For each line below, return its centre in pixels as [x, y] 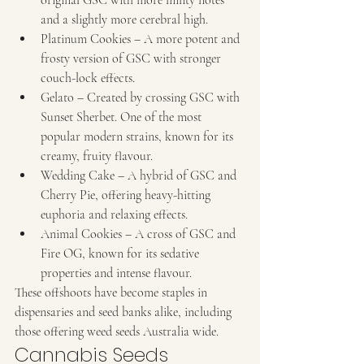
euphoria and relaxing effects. [114, 214]
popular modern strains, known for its [139, 136]
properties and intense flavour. [116, 273]
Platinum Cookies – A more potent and [142, 39]
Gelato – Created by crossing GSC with [142, 97]
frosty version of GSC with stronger [132, 58]
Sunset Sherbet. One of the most [123, 117]
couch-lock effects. [88, 78]
